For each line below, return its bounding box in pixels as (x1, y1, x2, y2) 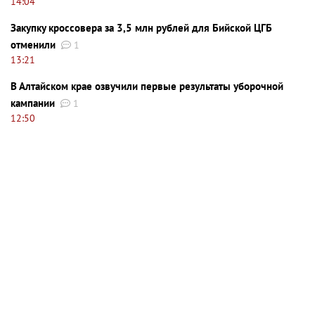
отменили (11, 37, 56, 51)
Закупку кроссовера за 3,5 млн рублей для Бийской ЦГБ (11, 20, 272, 34)
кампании (11, 96, 55, 110)
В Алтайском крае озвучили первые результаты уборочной (11, 79, 283, 93)
